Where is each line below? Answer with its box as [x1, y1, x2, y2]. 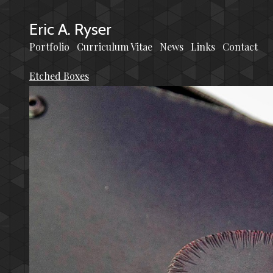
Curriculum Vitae [77, 40, 152, 53]
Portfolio [29, 40, 69, 53]
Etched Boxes [29, 69, 89, 82]
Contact [222, 40, 258, 53]
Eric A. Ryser [29, 19, 112, 39]
